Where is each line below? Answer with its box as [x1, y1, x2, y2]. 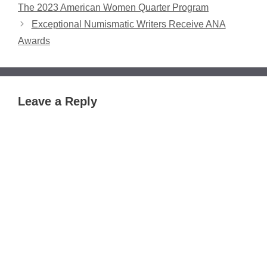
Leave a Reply [18, 94, 97, 108]
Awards [18, 35, 50, 46]
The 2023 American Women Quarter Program [18, 2, 209, 13]
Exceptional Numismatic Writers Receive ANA [31, 18, 226, 29]
